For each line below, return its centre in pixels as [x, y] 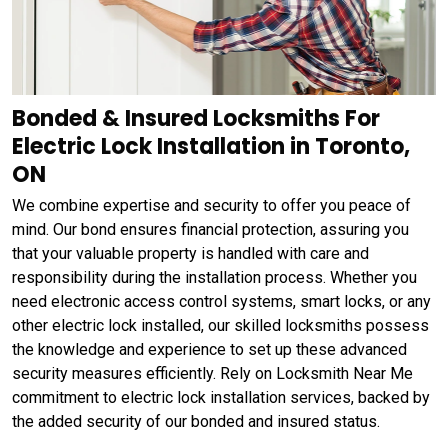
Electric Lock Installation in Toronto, [211, 146]
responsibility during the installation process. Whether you [214, 277]
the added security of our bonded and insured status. [196, 421]
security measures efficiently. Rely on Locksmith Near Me [212, 373]
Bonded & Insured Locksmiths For [196, 118]
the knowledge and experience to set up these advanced [209, 349]
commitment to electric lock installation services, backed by [221, 397]
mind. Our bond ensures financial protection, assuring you [210, 229]
